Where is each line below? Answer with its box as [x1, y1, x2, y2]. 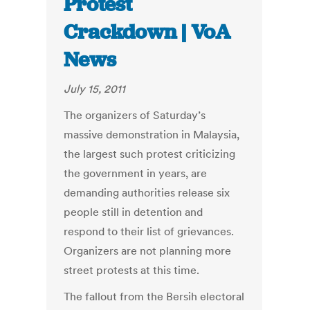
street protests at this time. [64, 263, 200, 277]
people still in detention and [64, 205, 203, 219]
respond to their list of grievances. [64, 224, 235, 239]
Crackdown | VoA [64, 19, 231, 46]
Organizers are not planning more [64, 244, 232, 258]
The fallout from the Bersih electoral [64, 289, 245, 304]
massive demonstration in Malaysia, [64, 127, 240, 142]
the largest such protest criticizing [64, 147, 236, 161]
